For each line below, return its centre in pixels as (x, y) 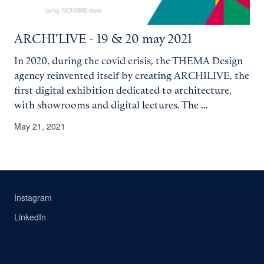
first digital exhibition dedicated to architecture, (123, 90)
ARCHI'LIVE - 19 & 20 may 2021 (103, 39)
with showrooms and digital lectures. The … (111, 105)
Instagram (33, 197)
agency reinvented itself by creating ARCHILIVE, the (132, 76)
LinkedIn (30, 217)
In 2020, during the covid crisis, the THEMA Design (128, 61)
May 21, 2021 (40, 126)
